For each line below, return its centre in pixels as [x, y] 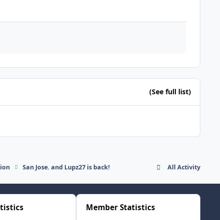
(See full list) [170, 92]
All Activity [184, 167]
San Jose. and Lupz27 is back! [67, 167]
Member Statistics [120, 208]
